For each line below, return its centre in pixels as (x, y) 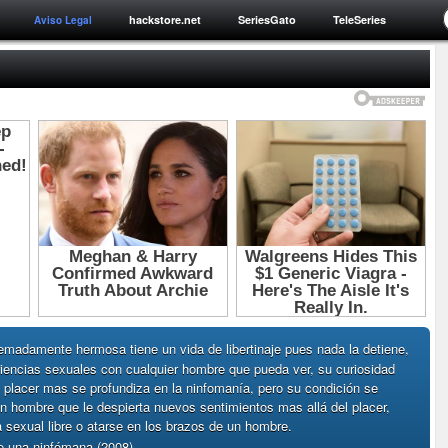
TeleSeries (359, 19)
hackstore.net (165, 19)
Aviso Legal (63, 20)
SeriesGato (267, 19)
